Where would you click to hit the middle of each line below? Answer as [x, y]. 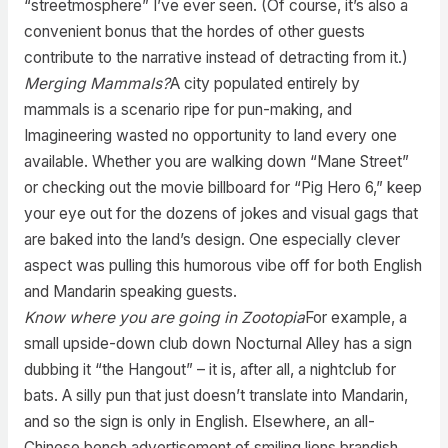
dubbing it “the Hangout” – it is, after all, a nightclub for [209, 369]
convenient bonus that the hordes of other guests [194, 31]
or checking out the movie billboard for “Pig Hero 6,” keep [222, 187]
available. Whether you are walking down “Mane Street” [216, 161]
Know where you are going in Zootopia [164, 317]
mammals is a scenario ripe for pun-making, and [187, 109]
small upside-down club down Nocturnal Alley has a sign [217, 343]
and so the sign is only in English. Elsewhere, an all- [199, 421]
